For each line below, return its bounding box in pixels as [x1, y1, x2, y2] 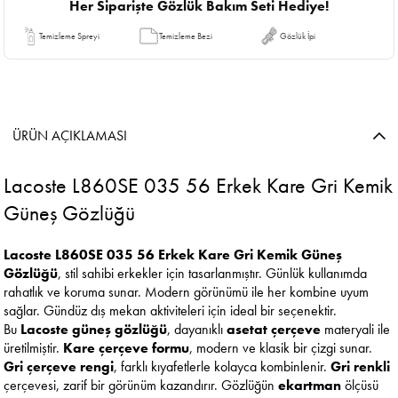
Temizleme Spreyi [39, 30, 100, 43]
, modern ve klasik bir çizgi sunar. [189, 338, 373, 358]
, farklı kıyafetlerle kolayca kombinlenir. [114, 357, 331, 377]
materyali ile [321, 320, 391, 339]
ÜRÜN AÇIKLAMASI [12, 126, 128, 146]
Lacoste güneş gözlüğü [20, 320, 168, 339]
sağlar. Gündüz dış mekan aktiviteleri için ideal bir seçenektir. [4, 301, 338, 321]
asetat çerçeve [227, 320, 322, 339]
